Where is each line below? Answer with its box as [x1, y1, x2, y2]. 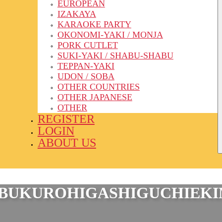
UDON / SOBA [57, 71, 114, 81]
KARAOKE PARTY [57, 19, 131, 29]
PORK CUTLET [57, 40, 118, 50]
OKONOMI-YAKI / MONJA [57, 29, 163, 40]
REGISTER [37, 112, 95, 125]
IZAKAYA [57, 8, 96, 19]
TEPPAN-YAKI [57, 60, 114, 71]
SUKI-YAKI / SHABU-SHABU [57, 50, 173, 60]
